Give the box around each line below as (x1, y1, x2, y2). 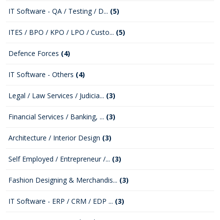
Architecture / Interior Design (8, 133, 102, 142)
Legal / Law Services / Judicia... (8, 91, 106, 100)
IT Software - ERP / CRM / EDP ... (8, 196, 115, 206)
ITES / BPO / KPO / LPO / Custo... (8, 27, 116, 37)
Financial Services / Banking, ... (8, 112, 106, 121)
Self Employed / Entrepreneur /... (8, 154, 112, 164)
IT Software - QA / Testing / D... (8, 6, 110, 16)
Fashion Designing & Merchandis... (8, 175, 119, 185)
